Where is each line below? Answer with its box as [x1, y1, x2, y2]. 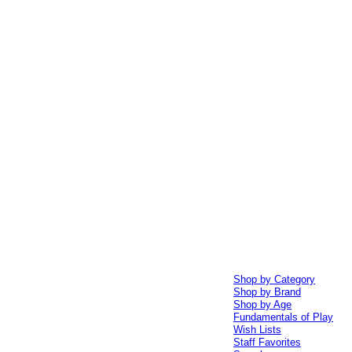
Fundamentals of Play [233, 310, 334, 323]
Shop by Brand [233, 285, 302, 298]
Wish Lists [233, 323, 282, 335]
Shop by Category [233, 273, 316, 285]
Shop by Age [233, 298, 292, 310]
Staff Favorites [233, 335, 302, 348]
